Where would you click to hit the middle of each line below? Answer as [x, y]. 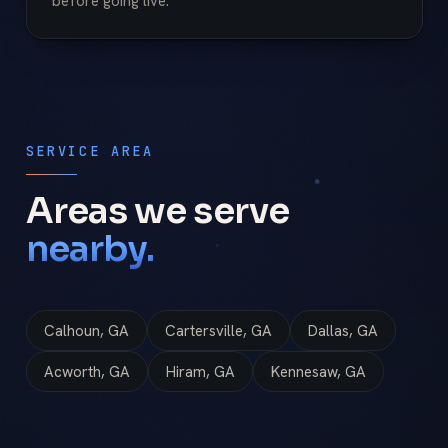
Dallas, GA [342, 330]
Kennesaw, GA [318, 371]
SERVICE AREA [89, 151]
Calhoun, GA [86, 330]
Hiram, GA [200, 371]
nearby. [90, 248]
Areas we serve [157, 210]
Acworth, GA [86, 371]
